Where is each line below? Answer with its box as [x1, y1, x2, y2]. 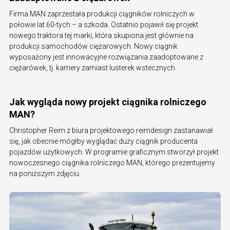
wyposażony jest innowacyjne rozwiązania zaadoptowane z [9, 53, 203, 62]
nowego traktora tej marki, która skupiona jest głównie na [9, 31, 194, 40]
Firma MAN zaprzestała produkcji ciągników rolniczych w [9, 10, 195, 18]
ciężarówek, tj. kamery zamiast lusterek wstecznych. [9, 64, 177, 72]
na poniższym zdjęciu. [9, 169, 81, 178]
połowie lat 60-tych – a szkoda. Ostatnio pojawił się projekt [9, 21, 198, 29]
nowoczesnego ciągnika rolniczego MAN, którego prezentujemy [9, 159, 215, 167]
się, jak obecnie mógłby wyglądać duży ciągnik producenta [9, 137, 198, 146]
